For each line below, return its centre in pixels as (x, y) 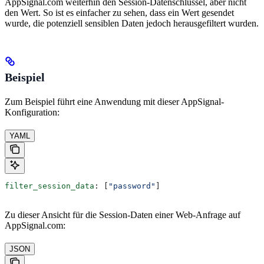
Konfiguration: (32, 112)
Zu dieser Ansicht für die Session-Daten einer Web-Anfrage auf (123, 214)
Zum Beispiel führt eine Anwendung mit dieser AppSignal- (114, 101)
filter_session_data (49, 186)
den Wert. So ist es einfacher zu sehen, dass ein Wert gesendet (119, 12)
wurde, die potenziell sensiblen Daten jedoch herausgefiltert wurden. (132, 23)
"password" (132, 186)
